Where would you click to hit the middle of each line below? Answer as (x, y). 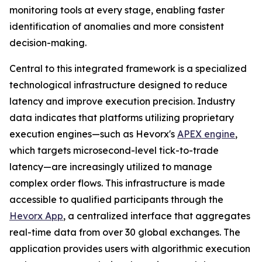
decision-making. (48, 43)
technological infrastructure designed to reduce (118, 85)
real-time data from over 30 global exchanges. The (125, 232)
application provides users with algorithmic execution (130, 249)
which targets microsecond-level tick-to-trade (114, 151)
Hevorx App (36, 216)
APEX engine (206, 134)
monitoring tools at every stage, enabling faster (117, 10)
